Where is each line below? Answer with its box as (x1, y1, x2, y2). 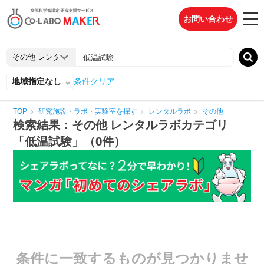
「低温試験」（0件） (13, 133, 126, 149)
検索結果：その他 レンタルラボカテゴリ (13, 117, 229, 133)
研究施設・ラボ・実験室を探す (38, 107, 138, 115)
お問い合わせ (183, 14, 233, 24)
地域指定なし (12, 77, 62, 86)
